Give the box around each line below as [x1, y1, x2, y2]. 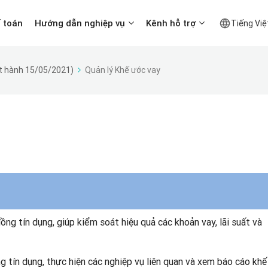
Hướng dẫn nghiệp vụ [35, 17, 125, 29]
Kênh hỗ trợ [146, 17, 196, 29]
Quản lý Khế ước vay [85, 65, 160, 75]
